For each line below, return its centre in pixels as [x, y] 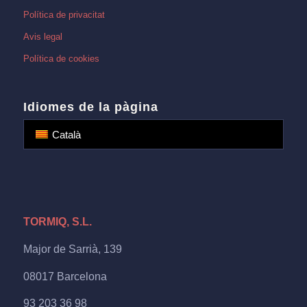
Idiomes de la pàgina [90, 107]
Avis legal [42, 37]
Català [66, 134]
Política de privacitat [64, 15]
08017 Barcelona [65, 276]
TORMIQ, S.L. [57, 222]
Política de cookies [61, 59]
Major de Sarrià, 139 [72, 249]
